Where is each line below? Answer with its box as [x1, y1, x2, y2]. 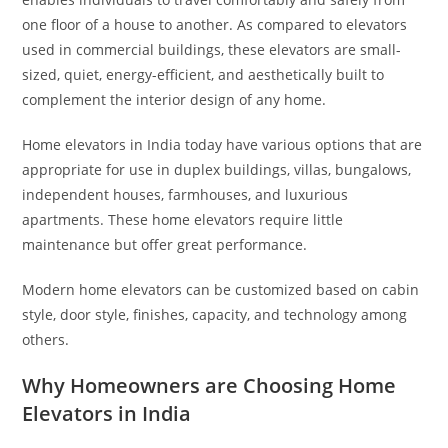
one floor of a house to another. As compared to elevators [22, 14, 408, 34]
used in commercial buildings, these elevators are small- [22, 39, 402, 59]
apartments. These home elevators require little [22, 209, 344, 229]
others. [22, 329, 70, 349]
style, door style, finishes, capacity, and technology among [22, 304, 408, 324]
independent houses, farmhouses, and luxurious [22, 184, 349, 204]
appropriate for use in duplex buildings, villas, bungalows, [22, 159, 412, 179]
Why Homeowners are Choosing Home [22, 371, 397, 399]
